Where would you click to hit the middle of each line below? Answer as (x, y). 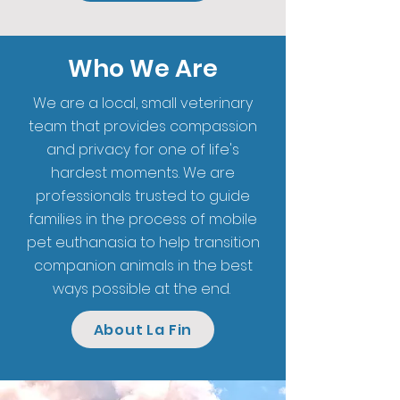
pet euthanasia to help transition (143, 242)
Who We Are (143, 68)
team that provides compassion (143, 126)
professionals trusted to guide (143, 196)
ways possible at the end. (143, 289)
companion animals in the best (143, 266)
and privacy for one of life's (143, 150)
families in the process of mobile (143, 219)
